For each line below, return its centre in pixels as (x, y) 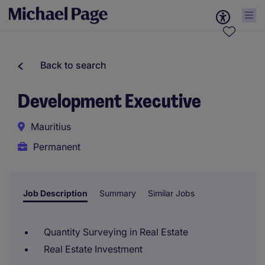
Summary (118, 193)
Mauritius (51, 127)
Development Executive (109, 101)
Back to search (73, 65)
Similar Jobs (171, 193)
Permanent (57, 147)
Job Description (55, 193)
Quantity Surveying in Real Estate (116, 232)
